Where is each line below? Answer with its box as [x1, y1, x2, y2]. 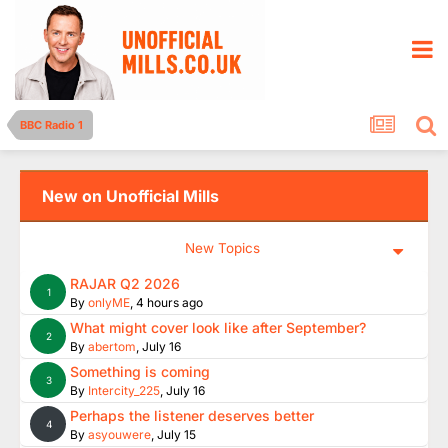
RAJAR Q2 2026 [70, 275, 180, 292]
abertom [88, 339, 136, 354]
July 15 [157, 427, 196, 442]
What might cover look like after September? [70, 319, 366, 336]
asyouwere [88, 427, 151, 442]
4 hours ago [136, 295, 203, 310]
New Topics [185, 240, 260, 256]
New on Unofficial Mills [42, 186, 219, 206]
